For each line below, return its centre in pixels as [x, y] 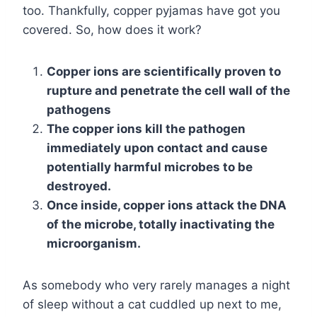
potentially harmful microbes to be [150, 167]
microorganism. [94, 244]
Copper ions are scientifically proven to [164, 72]
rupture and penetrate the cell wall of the [168, 91]
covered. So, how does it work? [112, 30]
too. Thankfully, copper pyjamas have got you [151, 11]
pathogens [79, 110]
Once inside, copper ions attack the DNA [167, 206]
